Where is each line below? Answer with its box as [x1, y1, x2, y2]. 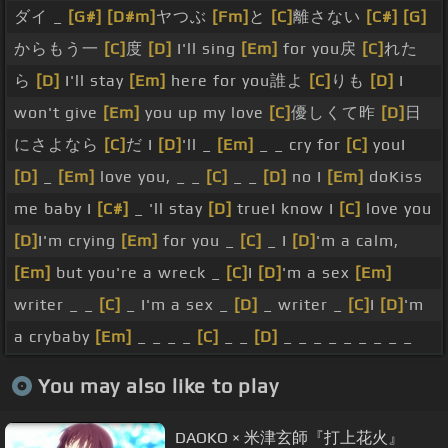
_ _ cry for [254, 135, 346, 155]
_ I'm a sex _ [121, 295, 234, 315]
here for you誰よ [166, 71, 309, 91]
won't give [14, 103, 103, 123]
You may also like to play [37, 373, 279, 397]
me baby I [14, 199, 97, 219]
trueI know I [232, 199, 339, 219]
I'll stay [60, 71, 129, 91]
